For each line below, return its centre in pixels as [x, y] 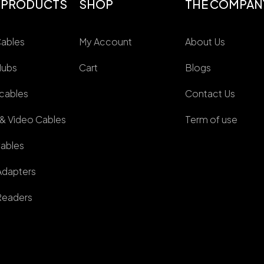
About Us [205, 42]
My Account [105, 42]
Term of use [212, 120]
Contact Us [210, 94]
